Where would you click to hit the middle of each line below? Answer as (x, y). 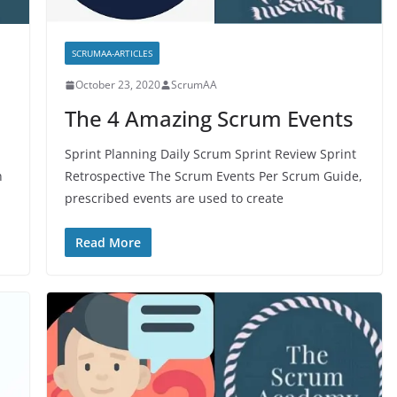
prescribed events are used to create (174, 198)
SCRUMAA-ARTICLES (112, 54)
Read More (108, 243)
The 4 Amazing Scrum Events (209, 119)
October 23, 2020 (117, 85)
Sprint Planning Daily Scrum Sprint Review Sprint (210, 154)
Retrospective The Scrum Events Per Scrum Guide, (213, 176)
